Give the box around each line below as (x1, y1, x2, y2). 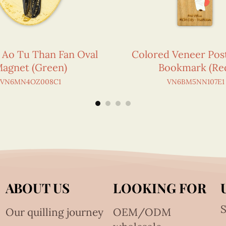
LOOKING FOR (112, 179, 206, 197)
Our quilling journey (6, 205, 104, 219)
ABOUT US (6, 179, 70, 197)
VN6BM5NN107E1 (166, 77, 224, 87)
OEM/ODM (112, 205, 171, 219)
